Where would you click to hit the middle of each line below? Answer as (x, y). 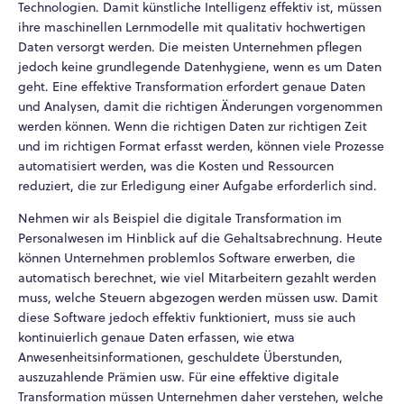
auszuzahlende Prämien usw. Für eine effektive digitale (179, 376)
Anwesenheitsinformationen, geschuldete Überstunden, (180, 357)
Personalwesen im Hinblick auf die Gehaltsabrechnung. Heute (200, 238)
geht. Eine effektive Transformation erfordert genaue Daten (192, 86)
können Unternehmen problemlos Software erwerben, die (187, 257)
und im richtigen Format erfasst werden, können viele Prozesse (201, 146)
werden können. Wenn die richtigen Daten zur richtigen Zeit (193, 126)
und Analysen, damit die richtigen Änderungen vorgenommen (200, 106)
